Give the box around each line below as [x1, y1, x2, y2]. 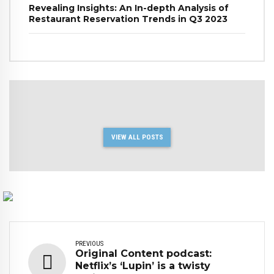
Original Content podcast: [75, 247, 212, 259]
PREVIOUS [75, 239, 103, 248]
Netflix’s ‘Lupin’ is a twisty [75, 259, 210, 272]
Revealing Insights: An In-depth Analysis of [29, 2, 229, 13]
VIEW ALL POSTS [111, 133, 163, 142]
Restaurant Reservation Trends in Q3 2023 [29, 13, 228, 24]
